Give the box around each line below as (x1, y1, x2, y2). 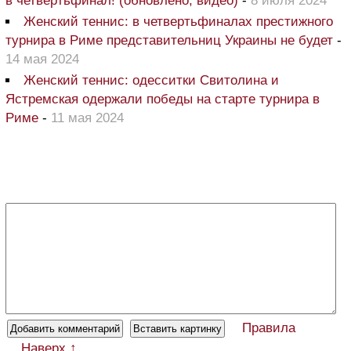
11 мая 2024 (51, 110, 124, 126)
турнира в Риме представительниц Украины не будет (5, 33, 337, 49)
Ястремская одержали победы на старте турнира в (5, 92, 320, 107)
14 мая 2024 (5, 52, 79, 67)
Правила (242, 320, 295, 336)
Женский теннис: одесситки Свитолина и (24, 73, 279, 89)
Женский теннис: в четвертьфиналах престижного (24, 14, 333, 30)
